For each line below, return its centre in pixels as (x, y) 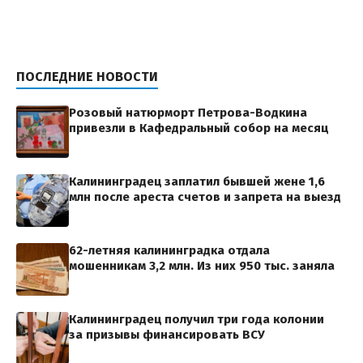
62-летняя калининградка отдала (169, 251)
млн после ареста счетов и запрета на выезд (205, 197)
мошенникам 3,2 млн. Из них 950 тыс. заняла (202, 266)
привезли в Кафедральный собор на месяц (199, 128)
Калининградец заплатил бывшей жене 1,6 (197, 182)
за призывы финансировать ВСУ (167, 335)
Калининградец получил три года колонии (196, 320)
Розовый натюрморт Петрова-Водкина (188, 113)
